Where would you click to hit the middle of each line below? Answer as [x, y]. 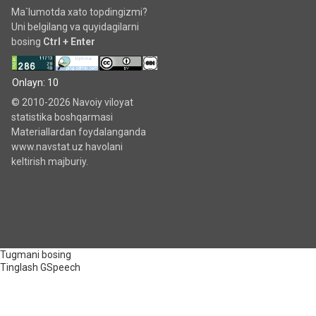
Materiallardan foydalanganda [79, 132]
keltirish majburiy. [50, 162]
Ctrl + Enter [69, 42]
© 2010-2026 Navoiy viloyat [72, 102]
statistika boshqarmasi [62, 117]
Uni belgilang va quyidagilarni [75, 27]
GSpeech [60, 267]
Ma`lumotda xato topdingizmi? [79, 12]
